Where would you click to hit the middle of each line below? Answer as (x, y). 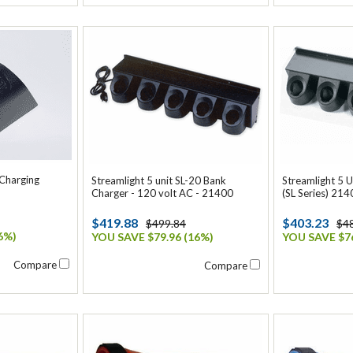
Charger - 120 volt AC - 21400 (162, 193)
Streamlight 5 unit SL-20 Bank (159, 180)
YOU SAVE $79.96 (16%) (152, 237)
